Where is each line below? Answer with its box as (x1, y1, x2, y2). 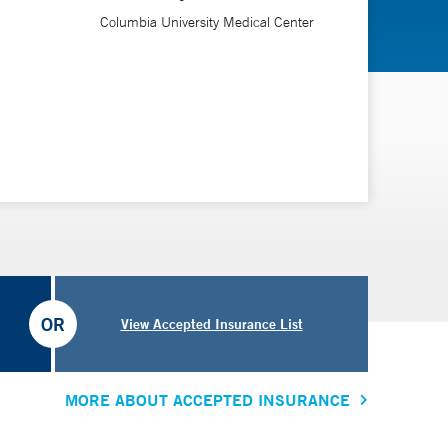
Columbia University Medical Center (99, 12, 314, 31)
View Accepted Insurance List (120, 314, 303, 333)
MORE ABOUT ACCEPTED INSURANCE (65, 389, 350, 411)
